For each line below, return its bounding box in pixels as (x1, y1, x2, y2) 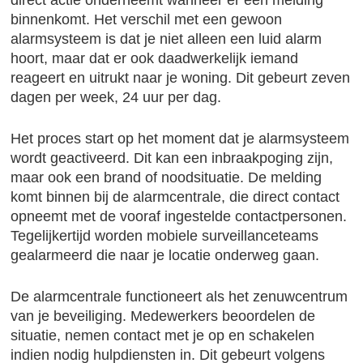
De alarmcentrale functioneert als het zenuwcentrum (11, 288, 348, 305)
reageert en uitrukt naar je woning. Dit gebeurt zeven (11, 70, 351, 86)
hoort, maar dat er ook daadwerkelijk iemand (11, 50, 299, 66)
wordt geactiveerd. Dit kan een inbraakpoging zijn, (11, 150, 334, 166)
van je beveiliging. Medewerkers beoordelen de (11, 308, 316, 324)
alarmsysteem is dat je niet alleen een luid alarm (11, 31, 322, 47)
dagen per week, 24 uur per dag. (11, 89, 222, 105)
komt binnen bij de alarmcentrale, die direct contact (11, 189, 340, 205)
